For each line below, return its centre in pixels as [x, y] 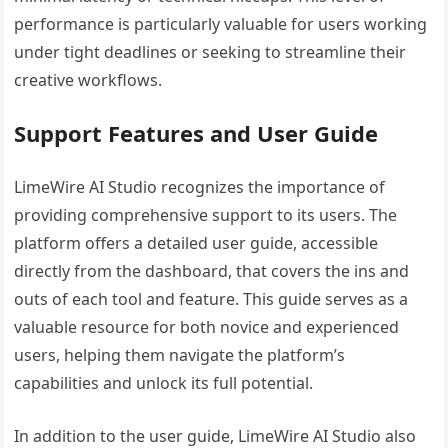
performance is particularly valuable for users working [221, 23]
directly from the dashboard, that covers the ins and [212, 270]
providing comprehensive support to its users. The [206, 214]
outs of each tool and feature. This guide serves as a [211, 298]
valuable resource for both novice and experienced [207, 326]
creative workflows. [88, 79]
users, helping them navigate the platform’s [180, 354]
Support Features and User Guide [196, 132]
